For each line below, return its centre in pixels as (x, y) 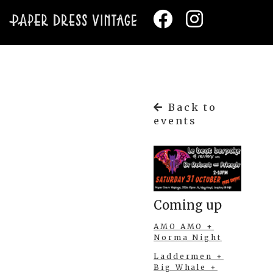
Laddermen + (189, 257)
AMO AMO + (184, 227)
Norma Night (188, 239)
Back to (190, 107)
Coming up (188, 205)
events (175, 121)
